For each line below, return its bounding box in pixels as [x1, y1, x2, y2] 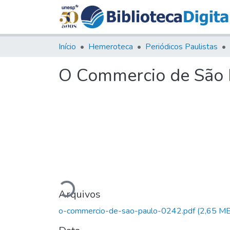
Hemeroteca [88, 41, 133, 52]
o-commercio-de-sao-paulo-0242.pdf [59, 205, 197, 217]
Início [59, 41, 76, 52]
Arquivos [59, 187, 101, 201]
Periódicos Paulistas [145, 41, 218, 52]
